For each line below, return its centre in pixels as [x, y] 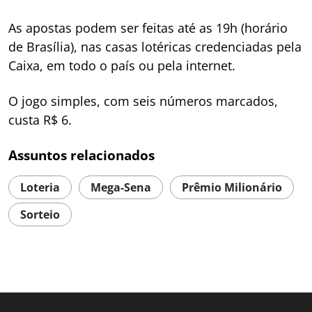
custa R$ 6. [40, 119]
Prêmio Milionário [232, 187]
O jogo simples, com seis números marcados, [143, 101]
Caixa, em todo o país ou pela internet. [122, 65]
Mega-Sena [121, 187]
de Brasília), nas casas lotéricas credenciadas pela [155, 46]
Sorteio [40, 214]
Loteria [40, 187]
